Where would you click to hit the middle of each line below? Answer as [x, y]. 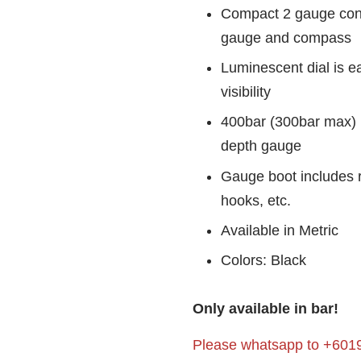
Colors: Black [263, 260]
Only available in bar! [266, 308]
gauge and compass [286, 38]
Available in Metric [280, 230]
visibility [246, 92]
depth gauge [261, 146]
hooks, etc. [256, 200]
